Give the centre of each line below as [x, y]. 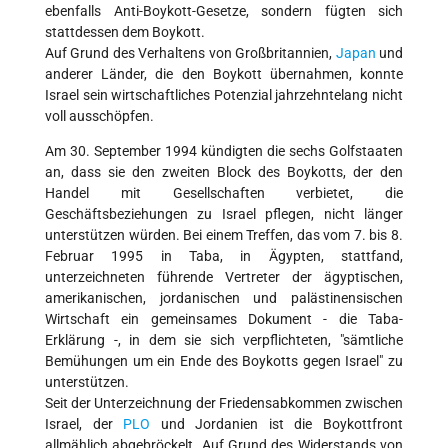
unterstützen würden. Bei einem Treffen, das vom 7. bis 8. [224, 235]
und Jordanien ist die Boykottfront [277, 424]
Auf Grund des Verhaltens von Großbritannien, [190, 53]
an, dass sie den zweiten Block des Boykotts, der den [224, 172]
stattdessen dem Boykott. [125, 32]
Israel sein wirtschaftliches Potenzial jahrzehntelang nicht [224, 95]
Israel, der [84, 424]
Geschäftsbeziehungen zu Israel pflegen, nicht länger [224, 214]
